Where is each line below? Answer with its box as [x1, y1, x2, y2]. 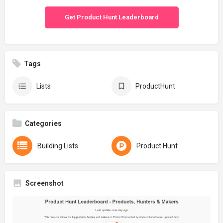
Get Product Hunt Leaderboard [64, 13, 159, 21]
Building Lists [37, 142, 78, 150]
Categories [25, 119, 62, 127]
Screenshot [25, 179, 64, 187]
